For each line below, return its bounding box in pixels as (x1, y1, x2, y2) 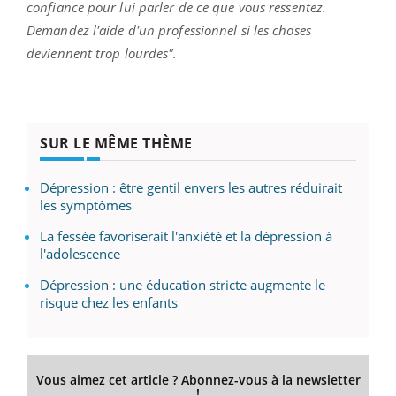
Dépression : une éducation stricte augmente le (40, 275, 325, 293)
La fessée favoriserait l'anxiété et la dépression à (40, 226, 332, 245)
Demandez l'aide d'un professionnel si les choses (27, 20, 311, 39)
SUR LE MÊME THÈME (40, 133, 193, 153)
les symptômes (40, 195, 132, 214)
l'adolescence (40, 244, 120, 263)
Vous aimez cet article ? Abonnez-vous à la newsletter (35, 370, 361, 388)
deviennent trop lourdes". (27, 43, 178, 62)
